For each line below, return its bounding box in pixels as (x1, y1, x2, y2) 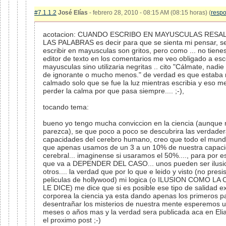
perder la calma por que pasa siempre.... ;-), (43, 87, 184, 95)
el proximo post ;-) (43, 216, 101, 224)
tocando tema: (43, 103, 89, 111)
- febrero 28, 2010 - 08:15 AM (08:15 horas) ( (88, 9, 211, 16)
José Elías (58, 9, 88, 16)
